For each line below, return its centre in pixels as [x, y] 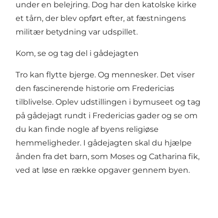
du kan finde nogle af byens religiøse [87, 129]
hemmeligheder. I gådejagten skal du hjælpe [104, 143]
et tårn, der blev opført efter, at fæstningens [101, 18]
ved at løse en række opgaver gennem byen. [103, 170]
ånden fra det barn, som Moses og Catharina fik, [108, 157]
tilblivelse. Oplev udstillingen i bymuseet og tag [108, 102]
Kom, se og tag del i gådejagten [77, 54]
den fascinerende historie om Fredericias [95, 89]
